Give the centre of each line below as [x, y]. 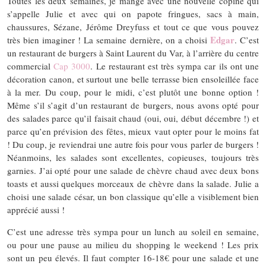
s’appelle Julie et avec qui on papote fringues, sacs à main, [133, 13]
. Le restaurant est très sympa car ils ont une [175, 66]
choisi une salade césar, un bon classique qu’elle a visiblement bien [133, 196]
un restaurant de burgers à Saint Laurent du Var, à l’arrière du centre [133, 53]
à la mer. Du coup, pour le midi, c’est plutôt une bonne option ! [133, 92]
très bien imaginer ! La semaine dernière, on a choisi [109, 39]
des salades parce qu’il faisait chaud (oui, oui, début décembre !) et [133, 118]
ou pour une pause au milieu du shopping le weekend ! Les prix [133, 244]
